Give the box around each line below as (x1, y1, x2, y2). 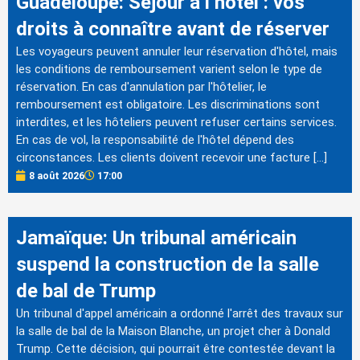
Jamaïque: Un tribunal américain (16, 226, 297, 249)
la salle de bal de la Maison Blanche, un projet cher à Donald (16, 323, 330, 338)
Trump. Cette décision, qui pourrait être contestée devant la (16, 341, 335, 356)
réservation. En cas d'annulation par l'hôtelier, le (16, 79, 267, 94)
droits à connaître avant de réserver (16, 17, 329, 40)
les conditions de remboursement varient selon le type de (16, 61, 322, 76)
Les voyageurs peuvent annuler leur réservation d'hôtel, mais (16, 43, 337, 59)
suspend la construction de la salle (16, 252, 319, 276)
